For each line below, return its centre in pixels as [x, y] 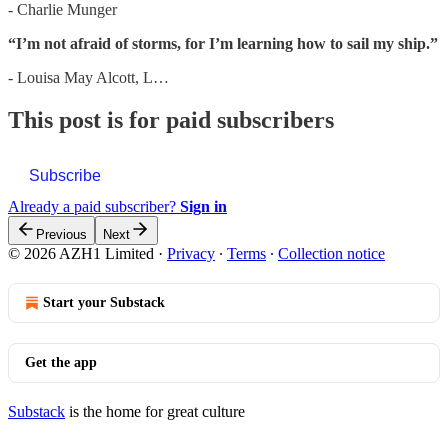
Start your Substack [104, 302]
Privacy [191, 253]
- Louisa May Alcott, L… [88, 77]
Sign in [203, 206]
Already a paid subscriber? [94, 206]
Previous [61, 234]
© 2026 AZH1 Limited [83, 253]
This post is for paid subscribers [171, 119]
